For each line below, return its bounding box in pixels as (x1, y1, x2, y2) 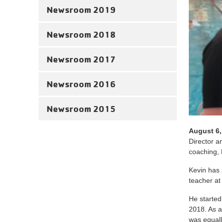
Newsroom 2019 (47, 4, 115, 15)
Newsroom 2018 (47, 29, 115, 40)
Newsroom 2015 (47, 103, 115, 114)
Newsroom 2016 (47, 78, 115, 90)
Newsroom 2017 (47, 54, 115, 65)
